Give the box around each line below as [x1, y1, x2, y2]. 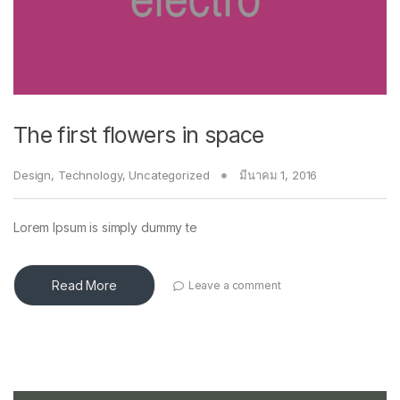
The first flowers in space [13, 121, 264, 149]
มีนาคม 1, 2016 [239, 168, 318, 183]
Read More [52, 278, 117, 294]
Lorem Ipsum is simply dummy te [13, 220, 197, 236]
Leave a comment [187, 278, 281, 292]
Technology [57, 168, 122, 183]
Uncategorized [129, 168, 210, 183]
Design [13, 168, 52, 183]
